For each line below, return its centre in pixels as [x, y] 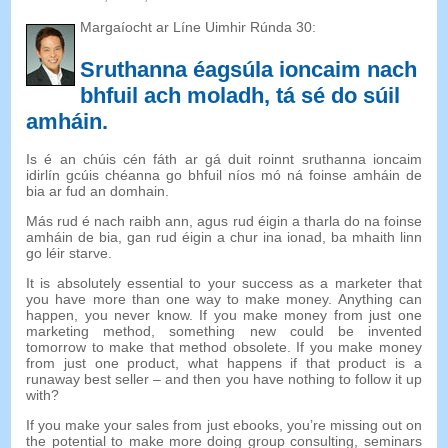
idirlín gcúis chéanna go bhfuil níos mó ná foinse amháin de [224, 175]
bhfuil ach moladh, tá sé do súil [240, 96]
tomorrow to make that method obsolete [156, 347]
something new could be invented [295, 331]
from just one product [101, 363]
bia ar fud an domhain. [98, 191]
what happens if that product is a [304, 363]
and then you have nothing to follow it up [293, 379]
